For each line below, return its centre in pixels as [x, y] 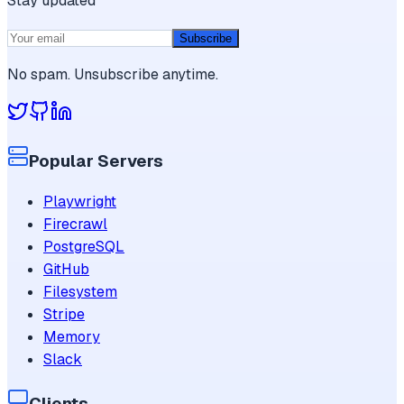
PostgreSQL [84, 247]
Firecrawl [75, 225]
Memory [72, 337]
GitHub [66, 270]
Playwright [80, 202]
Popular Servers [96, 161]
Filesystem [80, 292]
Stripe [64, 315]
